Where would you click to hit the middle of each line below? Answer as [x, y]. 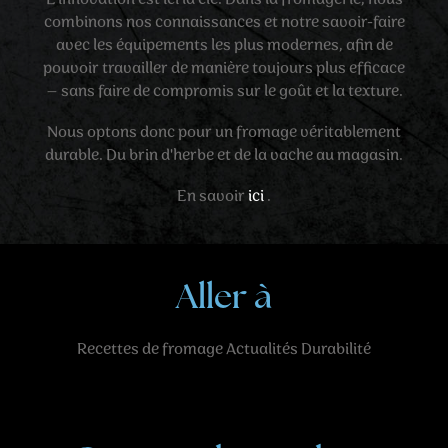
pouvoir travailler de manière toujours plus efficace [224, 68]
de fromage [182, 349]
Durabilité [336, 349]
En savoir [212, 196]
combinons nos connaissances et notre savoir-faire [224, 22]
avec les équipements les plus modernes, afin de [224, 45]
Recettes [108, 349]
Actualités [262, 349]
